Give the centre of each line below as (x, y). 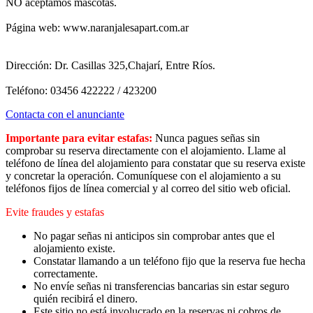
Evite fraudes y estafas (55, 212)
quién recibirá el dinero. (86, 298)
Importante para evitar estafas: (79, 138)
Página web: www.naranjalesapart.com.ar (97, 27)
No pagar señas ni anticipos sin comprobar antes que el (154, 235)
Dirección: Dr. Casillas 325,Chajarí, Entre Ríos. (110, 65)
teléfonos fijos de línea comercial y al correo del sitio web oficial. (148, 188)
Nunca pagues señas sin (206, 138)
